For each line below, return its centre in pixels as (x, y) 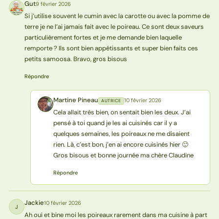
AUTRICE (111, 101)
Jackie (34, 203)
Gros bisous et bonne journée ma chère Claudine (123, 155)
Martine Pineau (76, 100)
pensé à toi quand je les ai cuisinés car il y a (115, 123)
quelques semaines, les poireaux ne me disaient (121, 134)
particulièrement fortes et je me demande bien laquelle (103, 38)
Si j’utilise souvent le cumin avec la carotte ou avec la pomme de (117, 16)
